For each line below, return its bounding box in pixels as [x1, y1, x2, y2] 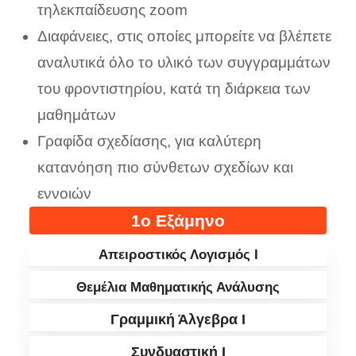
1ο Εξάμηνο [131, 211, 225, 230]
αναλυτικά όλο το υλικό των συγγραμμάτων [37, 54, 331, 71]
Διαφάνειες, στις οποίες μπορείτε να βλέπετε [37, 28, 332, 44]
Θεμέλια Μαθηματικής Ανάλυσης [76, 280, 280, 295]
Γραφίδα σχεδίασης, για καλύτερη [37, 133, 262, 149]
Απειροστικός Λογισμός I [98, 247, 258, 262]
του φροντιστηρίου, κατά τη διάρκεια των [37, 80, 311, 97]
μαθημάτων [37, 106, 117, 123]
